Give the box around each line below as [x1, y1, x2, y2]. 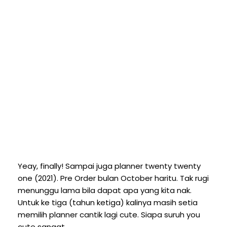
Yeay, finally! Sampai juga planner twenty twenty [18, 160, 201, 171]
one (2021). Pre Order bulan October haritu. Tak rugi [18, 172, 209, 183]
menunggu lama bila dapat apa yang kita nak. [18, 184, 192, 196]
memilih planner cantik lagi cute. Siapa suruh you [18, 209, 200, 220]
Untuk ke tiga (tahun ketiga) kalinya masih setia [18, 197, 198, 208]
